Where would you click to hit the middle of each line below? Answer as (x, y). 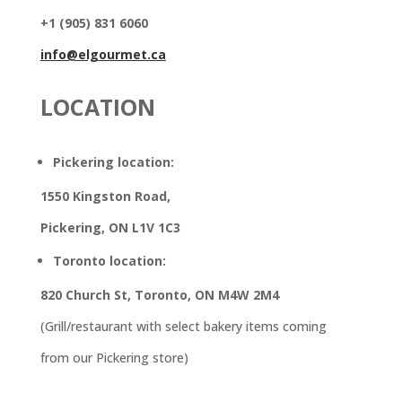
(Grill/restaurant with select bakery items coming (183, 326)
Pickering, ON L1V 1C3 (110, 227)
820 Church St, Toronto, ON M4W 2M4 (159, 294)
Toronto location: (109, 260)
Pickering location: (113, 162)
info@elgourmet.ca (103, 54)
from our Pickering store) (114, 357)
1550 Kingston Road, (105, 196)
